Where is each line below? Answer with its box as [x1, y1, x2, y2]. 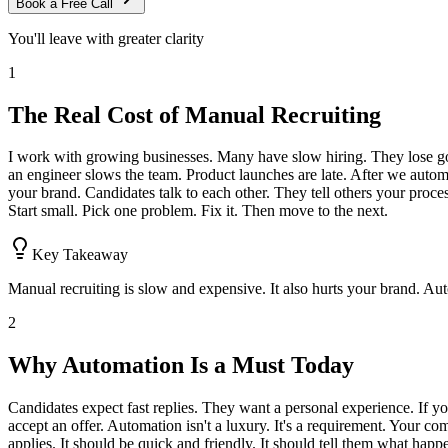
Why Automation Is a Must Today [8, 352, 354, 379]
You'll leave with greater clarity [8, 29, 204, 47]
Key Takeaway [32, 246, 128, 264]
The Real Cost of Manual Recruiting [8, 101, 381, 128]
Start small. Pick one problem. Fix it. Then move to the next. [8, 202, 388, 220]
